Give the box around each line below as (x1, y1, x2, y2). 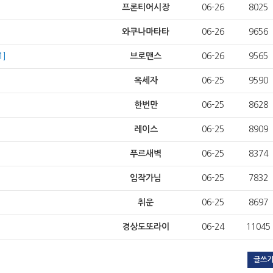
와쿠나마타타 (122, 27, 169, 36)
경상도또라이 (122, 222, 169, 231)
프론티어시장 (122, 3, 169, 12)
